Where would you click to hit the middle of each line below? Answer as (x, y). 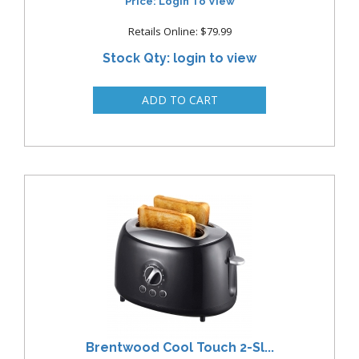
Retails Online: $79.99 (179, 32)
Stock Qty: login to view (179, 58)
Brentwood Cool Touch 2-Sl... (179, 347)
